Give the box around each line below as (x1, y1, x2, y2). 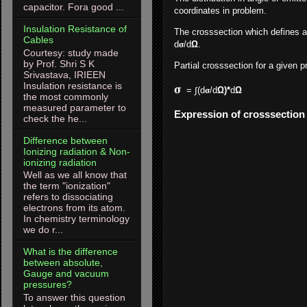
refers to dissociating (23, 191, 113, 203)
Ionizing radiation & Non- (23, 145, 130, 157)
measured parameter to (23, 101, 126, 113)
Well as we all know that (23, 169, 127, 181)
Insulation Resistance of (23, 23, 127, 34)
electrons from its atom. (23, 202, 125, 214)
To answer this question (23, 292, 125, 304)
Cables (23, 34, 53, 45)
